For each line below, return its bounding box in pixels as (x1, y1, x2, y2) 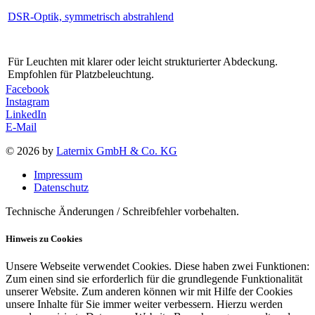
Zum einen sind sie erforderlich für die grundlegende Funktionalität (6, 273, 302, 285)
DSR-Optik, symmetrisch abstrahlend (8, 10, 174, 22)
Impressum (34, 168, 82, 181)
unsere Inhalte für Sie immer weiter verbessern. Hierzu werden (6, 298, 283, 311)
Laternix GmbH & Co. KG (56, 144, 177, 157)
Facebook (6, 82, 49, 95)
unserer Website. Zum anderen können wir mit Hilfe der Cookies (6, 285, 292, 298)
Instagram (6, 95, 49, 108)
